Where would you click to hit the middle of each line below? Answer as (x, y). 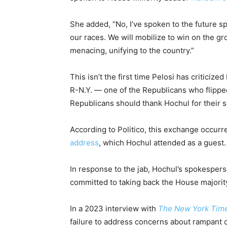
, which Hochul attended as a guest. (162, 142)
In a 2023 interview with (114, 208)
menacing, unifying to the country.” (132, 50)
